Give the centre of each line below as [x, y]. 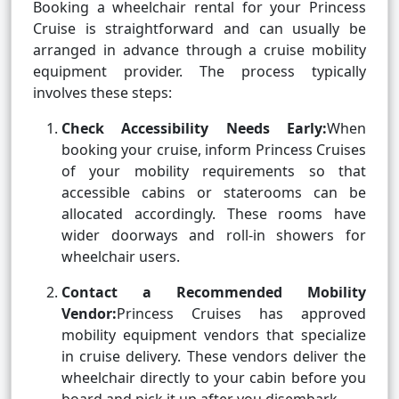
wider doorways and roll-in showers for [214, 236]
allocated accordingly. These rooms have [214, 214]
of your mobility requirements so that [214, 171]
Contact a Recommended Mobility [214, 293]
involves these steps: [102, 93]
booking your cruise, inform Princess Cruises [214, 150]
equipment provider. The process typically [199, 72]
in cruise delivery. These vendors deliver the [214, 357]
